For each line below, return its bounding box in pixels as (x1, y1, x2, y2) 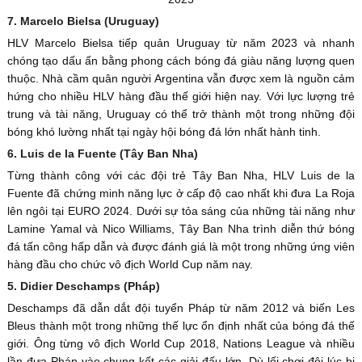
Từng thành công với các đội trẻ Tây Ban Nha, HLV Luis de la (6, 169, 356, 183)
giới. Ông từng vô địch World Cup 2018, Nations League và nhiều (6, 337, 356, 351)
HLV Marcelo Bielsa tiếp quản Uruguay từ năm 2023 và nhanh (6, 36, 356, 50)
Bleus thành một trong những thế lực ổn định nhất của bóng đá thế (6, 319, 356, 333)
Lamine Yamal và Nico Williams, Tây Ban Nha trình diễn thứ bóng (6, 222, 356, 236)
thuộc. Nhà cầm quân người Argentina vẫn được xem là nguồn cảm (6, 72, 356, 86)
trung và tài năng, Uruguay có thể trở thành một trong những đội (6, 107, 356, 121)
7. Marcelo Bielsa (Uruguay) (6, 15, 159, 28)
